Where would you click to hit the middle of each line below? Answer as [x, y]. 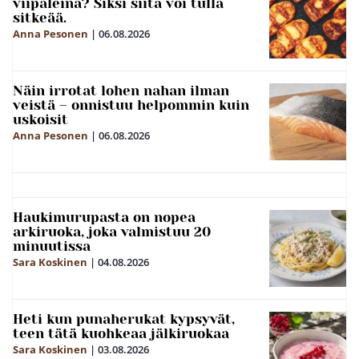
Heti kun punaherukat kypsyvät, [124, 319]
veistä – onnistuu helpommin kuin [131, 105]
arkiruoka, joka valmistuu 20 [112, 231]
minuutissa [52, 246]
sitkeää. [40, 17]
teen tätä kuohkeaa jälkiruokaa [121, 333]
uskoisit [40, 119]
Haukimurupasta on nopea [104, 217]
